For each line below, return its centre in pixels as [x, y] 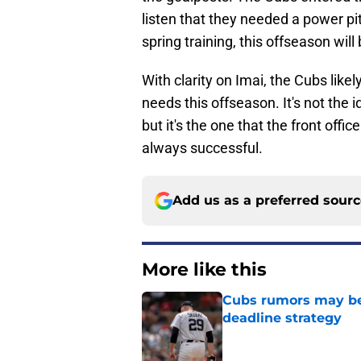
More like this [204, 270]
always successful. [202, 148]
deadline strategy [282, 318]
